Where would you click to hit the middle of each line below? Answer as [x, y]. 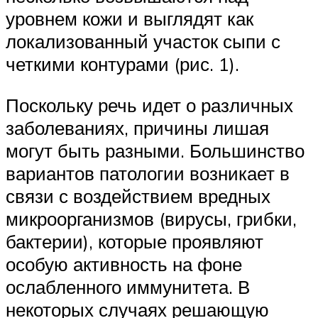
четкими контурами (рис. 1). [122, 64]
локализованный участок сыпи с [143, 41]
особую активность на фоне [124, 264]
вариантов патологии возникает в [148, 173]
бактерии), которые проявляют [135, 241]
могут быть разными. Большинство [155, 150]
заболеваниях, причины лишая [137, 127]
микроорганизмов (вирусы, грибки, [151, 218]
